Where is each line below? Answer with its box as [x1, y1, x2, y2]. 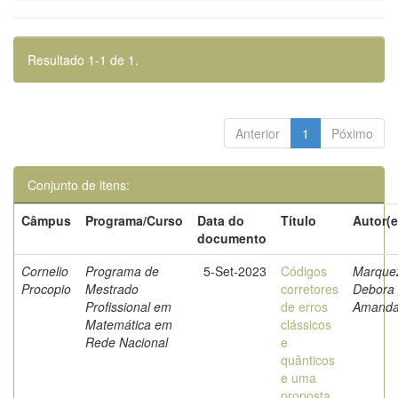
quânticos [281, 351, 335, 369]
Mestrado [85, 280, 139, 298]
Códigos [281, 262, 327, 280]
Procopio [21, 280, 71, 298]
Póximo [331, 124, 373, 142]
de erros [281, 298, 328, 315]
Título [281, 211, 316, 229]
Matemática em [85, 315, 172, 333]
